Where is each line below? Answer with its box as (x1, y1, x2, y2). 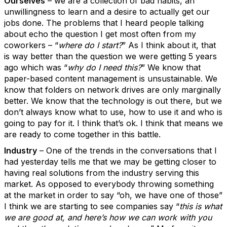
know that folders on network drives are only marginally (4, 85, 221, 95)
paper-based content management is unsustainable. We (4, 73, 217, 84)
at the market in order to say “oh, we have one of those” (4, 190, 222, 200)
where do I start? (58, 40, 122, 50)
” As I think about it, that (122, 40, 216, 50)
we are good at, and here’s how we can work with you (4, 212, 212, 222)
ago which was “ (4, 62, 67, 72)
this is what (179, 201, 222, 211)
